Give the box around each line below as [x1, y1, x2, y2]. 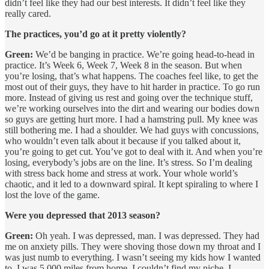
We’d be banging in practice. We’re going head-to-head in [33, 49, 255, 59]
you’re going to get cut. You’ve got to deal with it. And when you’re [5, 146, 262, 157]
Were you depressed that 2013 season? [5, 210, 160, 220]
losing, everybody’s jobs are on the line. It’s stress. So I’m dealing [5, 157, 252, 168]
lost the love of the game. [5, 189, 100, 200]
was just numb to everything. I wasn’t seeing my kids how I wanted [5, 252, 261, 262]
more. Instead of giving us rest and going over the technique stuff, [5, 92, 253, 103]
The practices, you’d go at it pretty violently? [5, 28, 186, 39]
